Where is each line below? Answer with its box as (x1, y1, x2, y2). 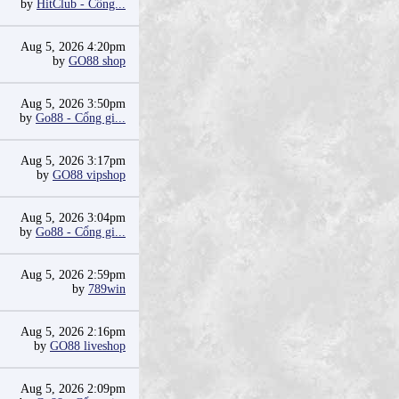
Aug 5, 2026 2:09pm (20, 382, 126, 395)
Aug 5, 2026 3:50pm (20, 97, 126, 110)
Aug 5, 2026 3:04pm (20, 211, 126, 224)
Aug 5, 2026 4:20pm (20, 40, 126, 53)
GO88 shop (69, 54, 126, 68)
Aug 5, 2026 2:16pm (20, 325, 126, 338)
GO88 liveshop (50, 339, 126, 353)
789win (88, 282, 126, 296)
